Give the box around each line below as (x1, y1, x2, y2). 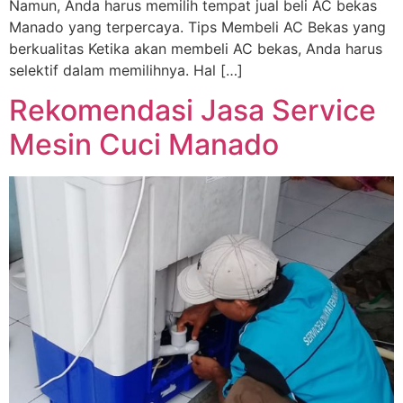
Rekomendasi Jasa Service (9, 93, 376, 129)
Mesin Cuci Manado (9, 127, 279, 163)
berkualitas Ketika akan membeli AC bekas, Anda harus (9, 40, 382, 58)
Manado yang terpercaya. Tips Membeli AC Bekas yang (9, 18, 386, 37)
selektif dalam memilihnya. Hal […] (9, 61, 243, 80)
